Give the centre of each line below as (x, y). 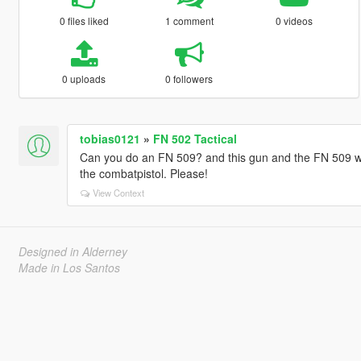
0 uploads (84, 78)
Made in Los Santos (69, 267)
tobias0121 (110, 138)
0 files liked (84, 20)
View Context (118, 192)
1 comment (189, 20)
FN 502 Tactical (195, 138)
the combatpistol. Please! (143, 173)
